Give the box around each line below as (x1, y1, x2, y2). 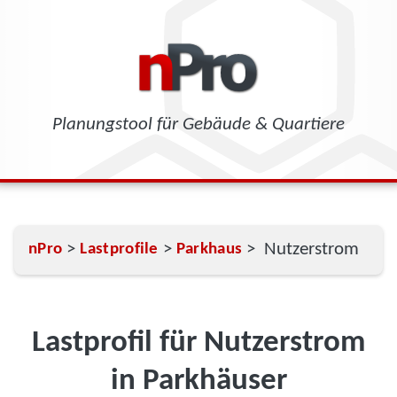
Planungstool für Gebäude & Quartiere (52, 115, 345, 134)
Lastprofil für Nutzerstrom (32, 327, 365, 359)
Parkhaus (175, 241, 243, 258)
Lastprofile (80, 241, 159, 258)
